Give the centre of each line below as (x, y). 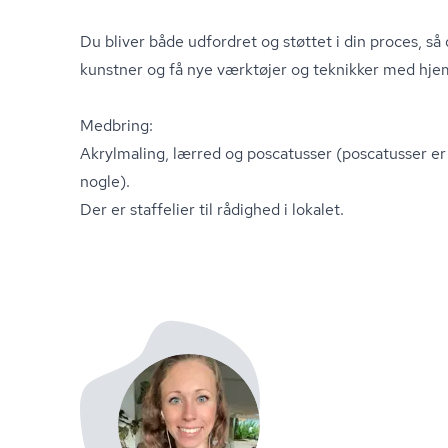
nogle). (105, 181)
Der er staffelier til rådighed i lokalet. (212, 209)
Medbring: (116, 125)
